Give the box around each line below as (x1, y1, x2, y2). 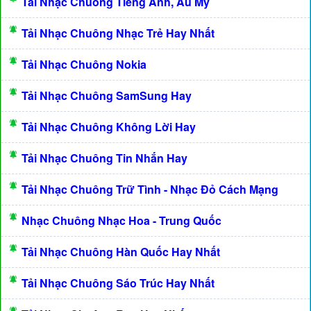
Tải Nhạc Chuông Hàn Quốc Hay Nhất (22, 244, 220, 260)
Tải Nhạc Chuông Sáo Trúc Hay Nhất (22, 275, 215, 291)
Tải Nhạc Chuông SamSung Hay (22, 87, 192, 103)
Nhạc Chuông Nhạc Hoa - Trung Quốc (22, 212, 221, 228)
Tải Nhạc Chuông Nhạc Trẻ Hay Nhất (22, 25, 215, 41)
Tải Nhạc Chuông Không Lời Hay (22, 119, 196, 135)
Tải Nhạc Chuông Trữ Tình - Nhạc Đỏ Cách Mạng (22, 181, 278, 197)
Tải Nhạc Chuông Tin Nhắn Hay (22, 150, 187, 166)
